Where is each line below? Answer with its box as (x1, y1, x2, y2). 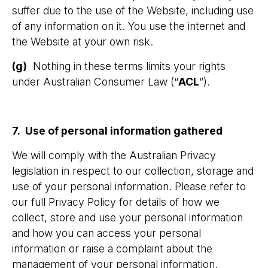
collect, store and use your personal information (12, 211, 243, 224)
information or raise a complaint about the (12, 242, 212, 255)
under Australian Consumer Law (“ (12, 75, 178, 88)
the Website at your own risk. (12, 35, 153, 48)
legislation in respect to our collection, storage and (12, 165, 254, 177)
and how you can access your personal (12, 227, 201, 239)
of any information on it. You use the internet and (12, 20, 245, 32)
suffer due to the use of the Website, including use (12, 4, 254, 17)
